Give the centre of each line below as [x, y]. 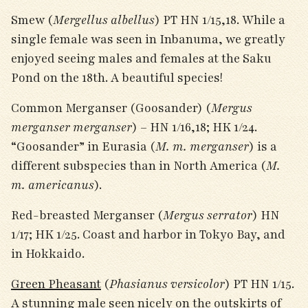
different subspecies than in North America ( [139, 166]
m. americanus [53, 185]
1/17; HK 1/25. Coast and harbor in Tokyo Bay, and [148, 234]
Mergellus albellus [104, 20]
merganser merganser [71, 127]
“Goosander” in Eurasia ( [83, 146]
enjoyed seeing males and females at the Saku [141, 58]
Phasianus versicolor [167, 284]
